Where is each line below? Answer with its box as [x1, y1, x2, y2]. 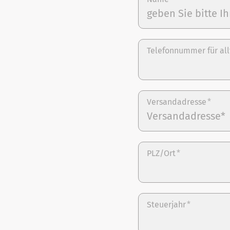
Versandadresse [147, 97, 206, 107]
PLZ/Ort [147, 148, 176, 158]
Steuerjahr [147, 200, 186, 209]
